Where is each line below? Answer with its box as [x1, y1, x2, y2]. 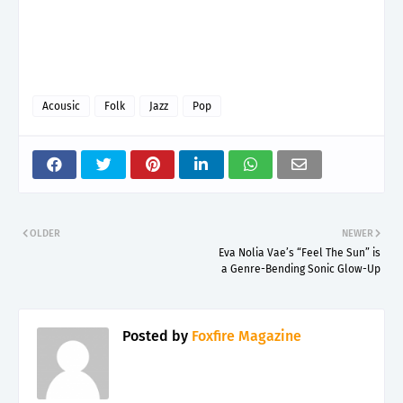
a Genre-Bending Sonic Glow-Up [221, 262, 381, 275]
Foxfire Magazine [188, 327, 301, 345]
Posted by [122, 327, 188, 345]
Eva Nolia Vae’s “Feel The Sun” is [219, 246, 381, 259]
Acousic [42, 99, 80, 112]
